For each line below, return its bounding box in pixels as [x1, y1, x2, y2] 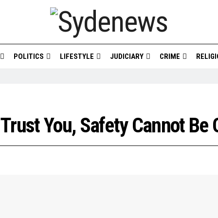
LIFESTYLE [59, 52, 94, 61]
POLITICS [13, 52, 44, 61]
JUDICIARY [109, 52, 144, 61]
